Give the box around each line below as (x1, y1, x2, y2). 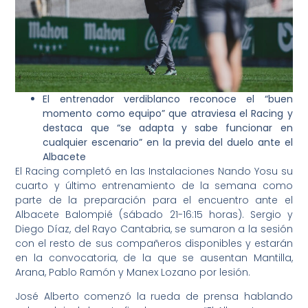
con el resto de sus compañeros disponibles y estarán (15, 236, 293, 250)
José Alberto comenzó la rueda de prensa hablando (15, 289, 293, 304)
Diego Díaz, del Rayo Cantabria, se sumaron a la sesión (15, 221, 293, 236)
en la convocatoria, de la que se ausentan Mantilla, (15, 250, 293, 265)
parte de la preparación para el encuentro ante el (15, 192, 293, 207)
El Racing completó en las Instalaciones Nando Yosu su (15, 164, 293, 178)
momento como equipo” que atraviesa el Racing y (43, 106, 293, 120)
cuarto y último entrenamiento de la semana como (15, 178, 293, 192)
